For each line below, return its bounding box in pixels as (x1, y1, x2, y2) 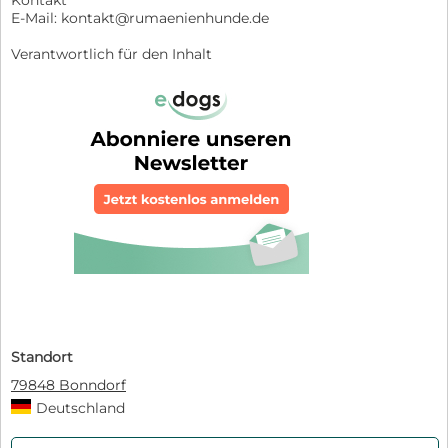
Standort (11, 348, 73, 367)
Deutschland (36, 399, 125, 418)
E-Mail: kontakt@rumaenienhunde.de (11, 9, 269, 28)
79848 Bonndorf (11, 376, 126, 395)
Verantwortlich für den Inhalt (11, 45, 212, 64)
